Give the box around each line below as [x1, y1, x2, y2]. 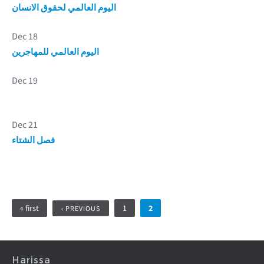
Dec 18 [12, 30, 38, 42]
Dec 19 [12, 74, 38, 86]
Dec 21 [12, 118, 38, 130]
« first [20, 203, 39, 213]
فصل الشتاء [12, 134, 55, 146]
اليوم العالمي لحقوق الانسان [12, 2, 116, 13]
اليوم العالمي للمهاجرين [12, 46, 99, 57]
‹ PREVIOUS [61, 204, 100, 213]
